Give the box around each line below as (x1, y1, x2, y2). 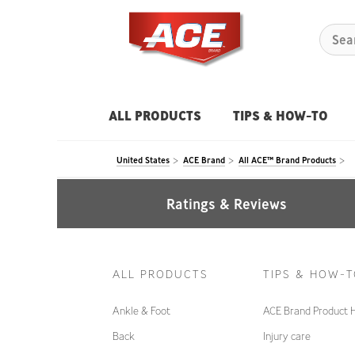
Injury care (263, 329, 311, 343)
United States (116, 154, 170, 166)
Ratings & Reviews (166, 193, 287, 213)
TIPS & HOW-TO (233, 107, 328, 124)
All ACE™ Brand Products (239, 154, 336, 166)
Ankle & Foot (113, 303, 170, 318)
